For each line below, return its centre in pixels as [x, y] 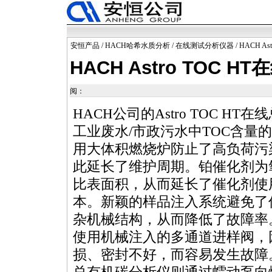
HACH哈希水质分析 [138, 46]
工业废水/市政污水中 [138, 131]
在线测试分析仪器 [205, 46]
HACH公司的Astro [131, 114]
